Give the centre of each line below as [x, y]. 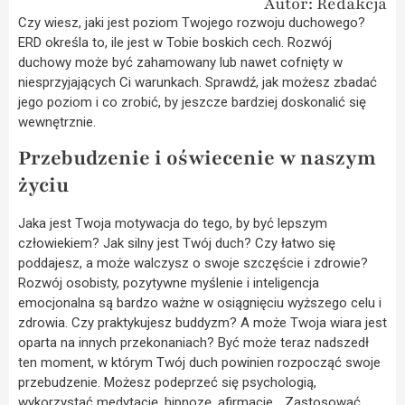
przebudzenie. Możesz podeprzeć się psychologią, [167, 383]
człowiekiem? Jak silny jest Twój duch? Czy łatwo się [177, 244]
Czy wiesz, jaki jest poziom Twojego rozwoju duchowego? [192, 23]
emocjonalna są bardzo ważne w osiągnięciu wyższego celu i [200, 303]
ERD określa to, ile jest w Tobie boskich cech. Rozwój [175, 42]
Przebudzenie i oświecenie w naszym [197, 159]
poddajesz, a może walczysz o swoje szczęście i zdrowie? [193, 264]
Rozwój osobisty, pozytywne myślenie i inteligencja [169, 283]
